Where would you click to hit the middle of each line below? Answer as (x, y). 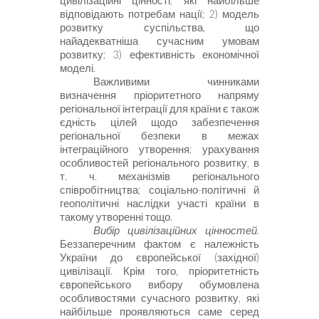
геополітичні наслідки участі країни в (159, 203)
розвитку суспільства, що (159, 27)
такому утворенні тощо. (116, 216)
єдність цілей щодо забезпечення (159, 122)
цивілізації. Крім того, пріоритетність (159, 271)
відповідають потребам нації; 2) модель (159, 14)
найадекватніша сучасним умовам (159, 41)
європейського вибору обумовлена (159, 284)
